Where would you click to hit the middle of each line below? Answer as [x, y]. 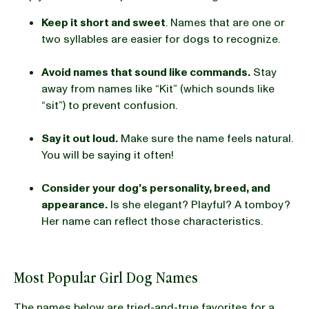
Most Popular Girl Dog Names [106, 277]
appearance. [74, 205]
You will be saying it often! [109, 155]
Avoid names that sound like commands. [146, 72]
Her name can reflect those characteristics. [153, 221]
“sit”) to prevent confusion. [111, 105]
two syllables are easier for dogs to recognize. [162, 39]
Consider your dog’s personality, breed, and [156, 188]
